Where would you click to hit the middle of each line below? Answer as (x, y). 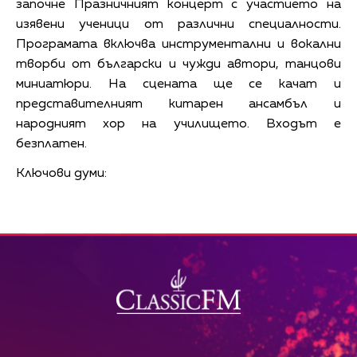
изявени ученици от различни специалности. (178, 24)
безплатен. (51, 144)
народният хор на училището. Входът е (178, 124)
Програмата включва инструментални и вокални (178, 44)
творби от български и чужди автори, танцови (178, 64)
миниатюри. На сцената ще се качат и (178, 84)
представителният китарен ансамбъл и (178, 104)
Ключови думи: (61, 173)
